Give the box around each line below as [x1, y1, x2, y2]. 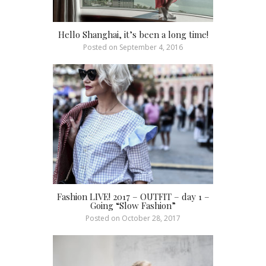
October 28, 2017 [120, 213, 180, 224]
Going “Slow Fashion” [90, 199, 176, 212]
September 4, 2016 [118, 42, 183, 52]
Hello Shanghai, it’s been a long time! [58, 28, 208, 40]
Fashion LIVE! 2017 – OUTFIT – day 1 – [56, 191, 210, 203]
